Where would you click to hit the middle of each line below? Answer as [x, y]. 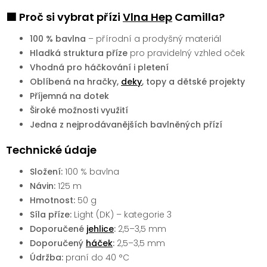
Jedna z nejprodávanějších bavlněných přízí [126, 124]
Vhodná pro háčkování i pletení [99, 67]
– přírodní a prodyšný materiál [153, 38]
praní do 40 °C [96, 257]
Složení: [46, 171]
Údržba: [46, 257]
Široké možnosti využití [79, 110]
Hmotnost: [52, 200]
